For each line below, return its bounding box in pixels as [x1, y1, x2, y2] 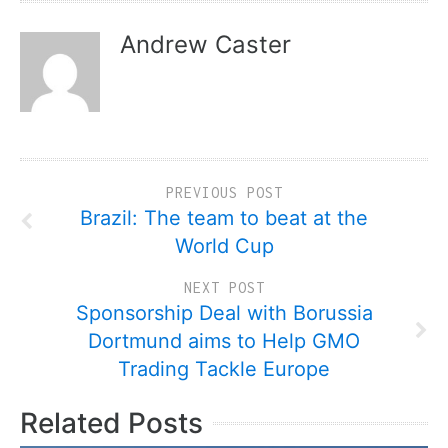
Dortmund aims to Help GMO [88, 328, 360, 353]
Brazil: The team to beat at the [80, 205, 368, 230]
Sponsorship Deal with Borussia [75, 300, 373, 325]
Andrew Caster [120, 29, 291, 59]
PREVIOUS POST [165, 183, 283, 201]
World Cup [174, 233, 274, 258]
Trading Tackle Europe [118, 356, 330, 381]
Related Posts [20, 405, 203, 440]
